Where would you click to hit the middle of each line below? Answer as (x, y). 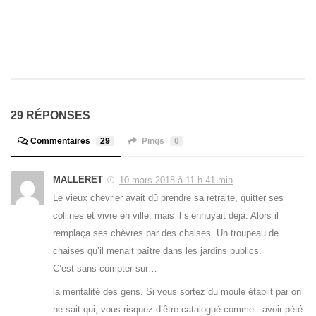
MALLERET (78, 180)
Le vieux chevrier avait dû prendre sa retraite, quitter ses (168, 198)
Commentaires (61, 141)
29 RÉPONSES (50, 116)
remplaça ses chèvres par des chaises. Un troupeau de (166, 233)
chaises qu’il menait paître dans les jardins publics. (157, 251)
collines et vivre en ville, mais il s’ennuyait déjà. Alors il (166, 216)
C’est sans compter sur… (105, 269)
